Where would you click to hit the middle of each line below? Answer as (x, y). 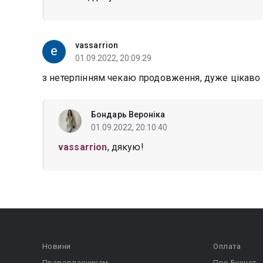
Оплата (227, 246)
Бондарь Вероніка (128, 114)
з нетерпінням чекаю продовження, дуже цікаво (151, 78)
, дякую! (125, 147)
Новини (57, 246)
